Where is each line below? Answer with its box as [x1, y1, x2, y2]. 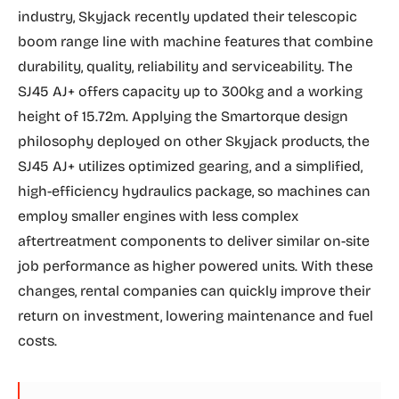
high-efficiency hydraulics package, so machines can [18, 183, 370, 200]
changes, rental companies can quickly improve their [18, 282, 370, 300]
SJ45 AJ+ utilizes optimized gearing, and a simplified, [18, 158, 362, 175]
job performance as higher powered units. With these [18, 257, 373, 275]
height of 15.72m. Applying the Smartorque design [18, 108, 348, 126]
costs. [18, 332, 57, 350]
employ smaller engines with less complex [18, 208, 298, 225]
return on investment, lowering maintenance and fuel [18, 307, 373, 325]
